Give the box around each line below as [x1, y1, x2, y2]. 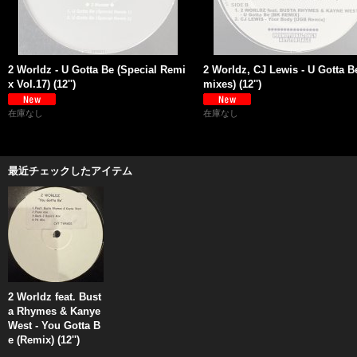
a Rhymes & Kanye [8, 305, 100, 317]
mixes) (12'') [203, 78, 261, 90]
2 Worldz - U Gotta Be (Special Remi [8, 64, 186, 76]
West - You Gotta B [8, 320, 100, 331]
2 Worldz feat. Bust [8, 291, 101, 303]
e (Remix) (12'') [8, 334, 80, 346]
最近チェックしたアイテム [8, 165, 132, 177]
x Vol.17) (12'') [8, 78, 76, 90]
